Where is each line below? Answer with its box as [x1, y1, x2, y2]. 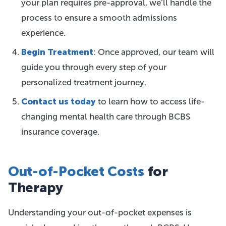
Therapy [8, 180, 64, 196]
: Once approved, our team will [93, 47, 214, 57]
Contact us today [21, 96, 96, 106]
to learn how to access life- [95, 96, 205, 106]
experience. [21, 28, 66, 38]
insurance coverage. [21, 127, 99, 137]
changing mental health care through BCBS [21, 111, 190, 122]
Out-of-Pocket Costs [8, 163, 144, 180]
